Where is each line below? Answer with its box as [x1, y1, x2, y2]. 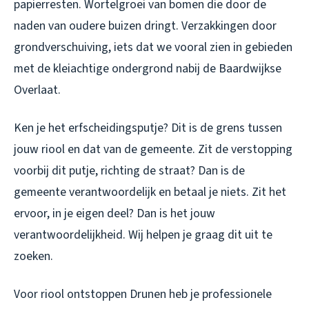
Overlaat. [14, 81, 61, 99]
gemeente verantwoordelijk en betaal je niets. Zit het [14, 183, 286, 201]
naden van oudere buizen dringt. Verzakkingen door [14, 17, 277, 34]
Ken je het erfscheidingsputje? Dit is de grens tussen [14, 119, 282, 137]
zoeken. [14, 247, 53, 265]
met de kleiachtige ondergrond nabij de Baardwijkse [14, 59, 281, 77]
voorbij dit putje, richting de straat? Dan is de [14, 161, 245, 179]
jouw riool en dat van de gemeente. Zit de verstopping [14, 140, 292, 158]
